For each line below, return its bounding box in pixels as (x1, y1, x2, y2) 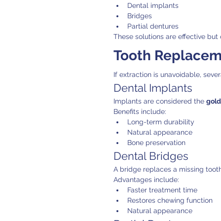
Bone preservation (127, 139, 185, 147)
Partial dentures (127, 22, 179, 31)
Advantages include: (113, 176, 179, 184)
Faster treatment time (127, 186, 197, 194)
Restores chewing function (127, 196, 213, 205)
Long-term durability (127, 118, 194, 126)
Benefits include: (113, 108, 166, 116)
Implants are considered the (113, 97, 206, 106)
